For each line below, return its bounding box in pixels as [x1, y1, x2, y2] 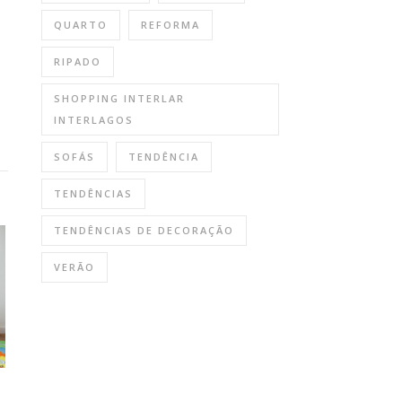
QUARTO [54, 18, 108, 31]
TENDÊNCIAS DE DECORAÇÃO [54, 223, 234, 237]
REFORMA [141, 18, 200, 31]
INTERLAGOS [54, 113, 134, 127]
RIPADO [54, 55, 101, 68]
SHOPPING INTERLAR [54, 92, 185, 105]
